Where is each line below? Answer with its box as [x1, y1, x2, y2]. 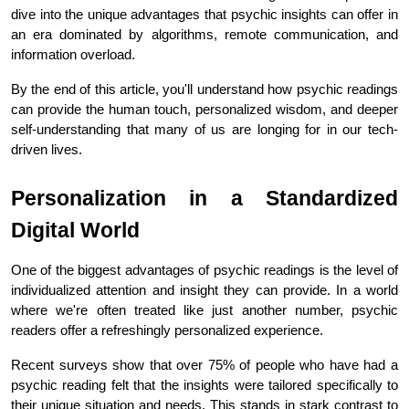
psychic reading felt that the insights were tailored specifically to [11, 377, 398, 393]
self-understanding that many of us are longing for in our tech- [11, 121, 398, 137]
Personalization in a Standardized [11, 185, 398, 210]
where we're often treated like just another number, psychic [11, 302, 398, 318]
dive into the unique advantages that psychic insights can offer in [11, 6, 398, 22]
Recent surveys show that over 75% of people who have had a [11, 357, 398, 372]
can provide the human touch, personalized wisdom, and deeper [11, 101, 398, 117]
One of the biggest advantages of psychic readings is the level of [11, 262, 398, 278]
